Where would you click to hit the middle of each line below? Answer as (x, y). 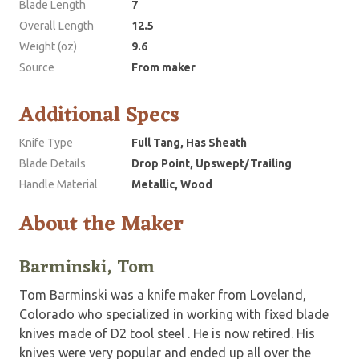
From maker (163, 68)
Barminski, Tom (87, 268)
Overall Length (56, 26)
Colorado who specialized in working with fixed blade (174, 315)
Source (37, 68)
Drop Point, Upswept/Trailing (212, 164)
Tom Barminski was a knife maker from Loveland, (163, 295)
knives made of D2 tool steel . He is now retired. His (167, 334)
